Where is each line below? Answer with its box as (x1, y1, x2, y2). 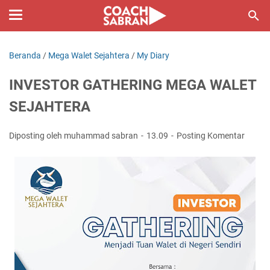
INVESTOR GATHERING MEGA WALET (9, 77, 256, 93)
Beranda (9, 51, 41, 60)
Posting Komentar (177, 131, 245, 140)
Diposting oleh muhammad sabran (9, 131, 140, 140)
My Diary (137, 51, 169, 60)
